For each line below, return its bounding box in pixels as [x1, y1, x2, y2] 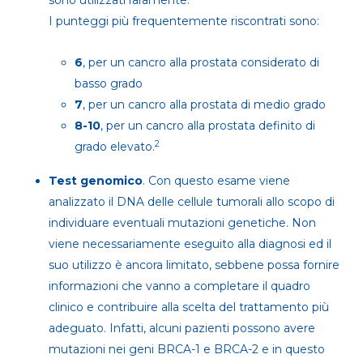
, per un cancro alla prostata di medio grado [83, 97, 326, 113]
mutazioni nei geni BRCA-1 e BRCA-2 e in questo [49, 342, 325, 357]
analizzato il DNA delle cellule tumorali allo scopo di [49, 194, 335, 210]
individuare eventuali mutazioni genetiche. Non [49, 216, 316, 231]
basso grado [75, 76, 143, 92]
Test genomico [49, 173, 143, 189]
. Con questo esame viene [143, 173, 290, 189]
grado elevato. [75, 139, 155, 155]
